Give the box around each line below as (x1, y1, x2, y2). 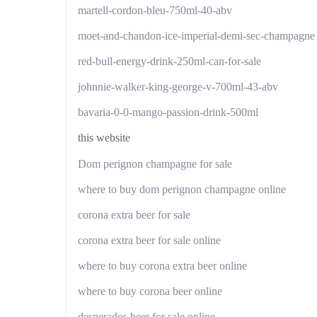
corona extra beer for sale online (78, 234, 221, 246)
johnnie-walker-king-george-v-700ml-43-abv (78, 81, 278, 93)
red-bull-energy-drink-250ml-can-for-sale (78, 55, 261, 68)
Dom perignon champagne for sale (78, 157, 232, 170)
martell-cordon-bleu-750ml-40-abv (78, 4, 232, 16)
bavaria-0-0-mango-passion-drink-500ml (78, 106, 258, 119)
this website (78, 132, 130, 144)
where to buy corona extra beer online (78, 259, 247, 272)
